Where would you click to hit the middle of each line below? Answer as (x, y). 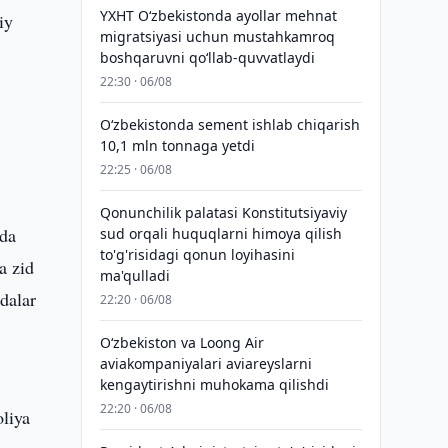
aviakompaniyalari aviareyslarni (205, 363)
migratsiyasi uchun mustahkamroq (217, 36)
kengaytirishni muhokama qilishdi (214, 384)
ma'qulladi (134, 275)
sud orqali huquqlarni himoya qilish (220, 233)
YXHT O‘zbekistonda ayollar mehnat (218, 15)
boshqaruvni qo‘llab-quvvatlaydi (207, 57)
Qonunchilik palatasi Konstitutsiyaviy (223, 212)
